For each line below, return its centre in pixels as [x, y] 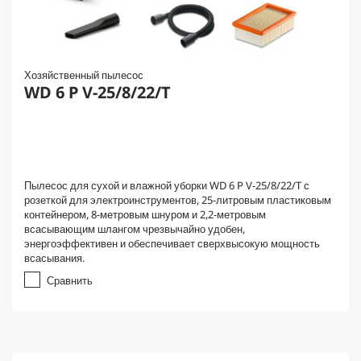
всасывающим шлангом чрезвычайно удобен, [135, 229]
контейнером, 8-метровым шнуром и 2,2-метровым [145, 214]
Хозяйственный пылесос [84, 75]
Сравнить [70, 280]
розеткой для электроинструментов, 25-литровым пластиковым [178, 200]
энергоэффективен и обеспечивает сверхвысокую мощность [172, 243]
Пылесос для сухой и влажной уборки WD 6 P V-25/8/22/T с [167, 185]
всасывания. [54, 258]
